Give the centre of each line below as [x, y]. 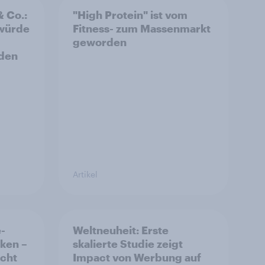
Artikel [85, 174]
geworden [100, 42]
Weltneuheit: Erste [121, 230]
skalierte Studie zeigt [128, 244]
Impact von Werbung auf [137, 257]
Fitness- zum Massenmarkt [142, 28]
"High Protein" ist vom [130, 15]
